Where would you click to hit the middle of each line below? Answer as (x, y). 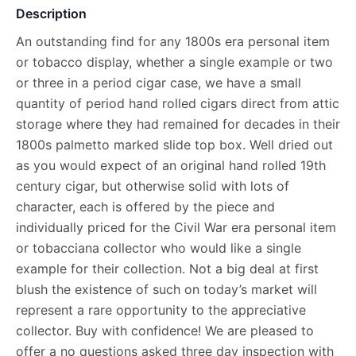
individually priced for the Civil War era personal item (176, 227)
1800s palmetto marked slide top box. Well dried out (174, 144)
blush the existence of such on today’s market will (166, 289)
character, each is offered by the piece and (145, 206)
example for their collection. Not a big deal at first (167, 268)
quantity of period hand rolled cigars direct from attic (178, 103)
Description (51, 13)
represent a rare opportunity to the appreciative (161, 310)
